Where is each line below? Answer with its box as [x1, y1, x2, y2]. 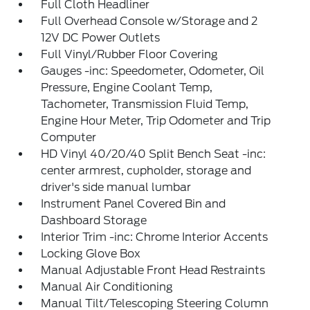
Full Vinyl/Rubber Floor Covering [41, 48, 219, 61]
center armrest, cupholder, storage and [41, 164, 252, 177]
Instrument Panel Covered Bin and [41, 197, 226, 210]
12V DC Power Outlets [41, 31, 161, 44]
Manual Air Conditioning [41, 280, 174, 293]
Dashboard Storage [41, 214, 147, 227]
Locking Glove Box [41, 247, 141, 260]
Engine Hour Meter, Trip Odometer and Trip [41, 114, 271, 127]
